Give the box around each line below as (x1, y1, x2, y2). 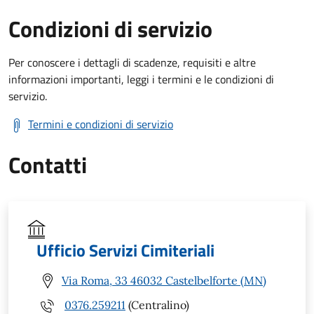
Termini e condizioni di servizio (28, 115, 173, 132)
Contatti (8, 147, 87, 182)
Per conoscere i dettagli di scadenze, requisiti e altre (8, 53, 256, 71)
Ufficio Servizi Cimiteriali (36, 237, 214, 263)
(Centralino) (125, 298, 189, 313)
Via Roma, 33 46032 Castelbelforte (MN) (62, 273, 266, 288)
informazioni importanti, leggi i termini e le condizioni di (8, 70, 274, 88)
